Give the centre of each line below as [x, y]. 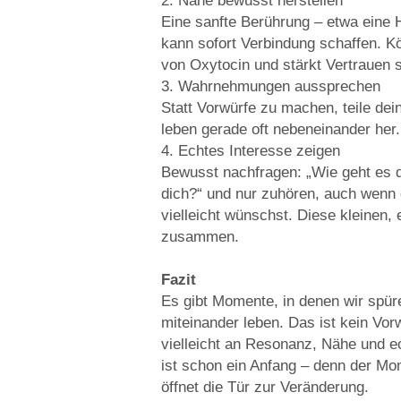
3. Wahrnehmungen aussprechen [271, 86]
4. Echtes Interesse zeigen [251, 151]
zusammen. [200, 237]
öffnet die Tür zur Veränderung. [265, 387]
